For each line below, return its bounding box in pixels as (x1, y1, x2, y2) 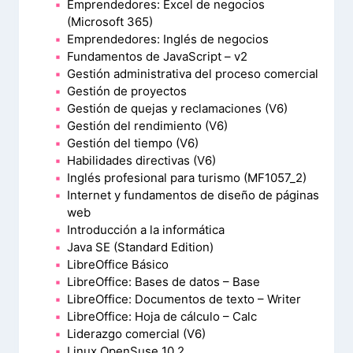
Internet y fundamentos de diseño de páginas (67, 188, 319, 203)
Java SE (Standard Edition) (67, 240, 214, 255)
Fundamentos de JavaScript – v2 (67, 49, 247, 64)
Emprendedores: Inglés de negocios (67, 32, 269, 46)
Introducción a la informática (67, 222, 225, 237)
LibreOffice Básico (67, 257, 169, 272)
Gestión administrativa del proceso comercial (67, 66, 318, 81)
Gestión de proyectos (67, 84, 187, 98)
